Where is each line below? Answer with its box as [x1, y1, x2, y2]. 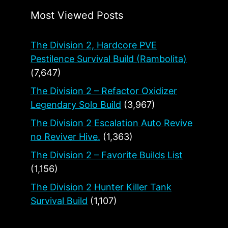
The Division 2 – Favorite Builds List [31, 149, 183, 160]
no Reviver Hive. [31, 131, 100, 142]
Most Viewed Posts [31, 9, 123, 21]
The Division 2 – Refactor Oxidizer [31, 85, 177, 96]
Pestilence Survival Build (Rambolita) [31, 53, 187, 64]
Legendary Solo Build [31, 99, 121, 110]
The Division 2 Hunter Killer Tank [31, 181, 172, 192]
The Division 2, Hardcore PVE [31, 39, 157, 50]
